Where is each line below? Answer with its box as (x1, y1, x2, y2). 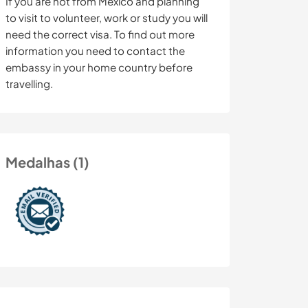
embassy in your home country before (5, 60, 192, 74)
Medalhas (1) (5, 153, 89, 171)
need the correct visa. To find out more (5, 27, 195, 41)
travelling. (5, 77, 53, 91)
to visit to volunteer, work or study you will (5, 11, 208, 25)
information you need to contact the (5, 44, 185, 58)
